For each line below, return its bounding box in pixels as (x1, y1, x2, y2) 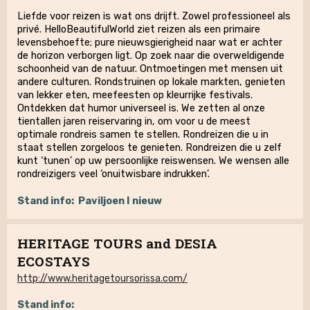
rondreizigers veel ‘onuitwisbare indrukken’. (17, 168, 210, 180)
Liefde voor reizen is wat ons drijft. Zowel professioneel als (17, 10, 291, 22)
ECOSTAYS (17, 253, 91, 270)
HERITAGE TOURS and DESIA (17, 235, 217, 252)
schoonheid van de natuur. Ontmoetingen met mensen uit (17, 63, 283, 75)
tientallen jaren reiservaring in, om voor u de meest (17, 116, 250, 127)
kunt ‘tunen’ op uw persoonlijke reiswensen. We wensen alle (17, 155, 289, 167)
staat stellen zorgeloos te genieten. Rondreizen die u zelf (17, 142, 282, 154)
